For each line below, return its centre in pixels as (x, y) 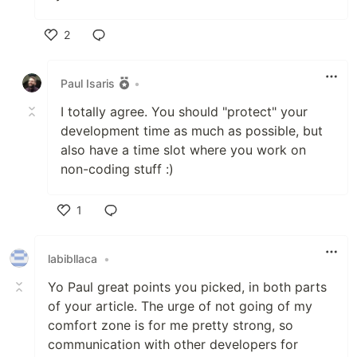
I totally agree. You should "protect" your (184, 112)
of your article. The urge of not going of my (180, 306)
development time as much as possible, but (192, 131)
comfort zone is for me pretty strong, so (171, 326)
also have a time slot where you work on (183, 150)
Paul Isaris (88, 83)
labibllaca (73, 258)
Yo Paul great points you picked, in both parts (187, 287)
